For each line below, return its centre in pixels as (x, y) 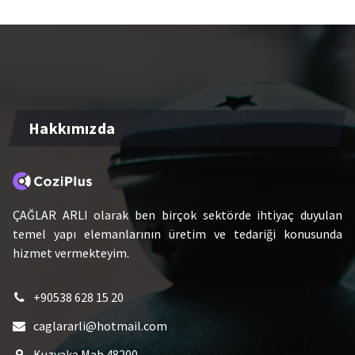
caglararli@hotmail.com (100, 326)
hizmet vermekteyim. (71, 253)
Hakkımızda (72, 128)
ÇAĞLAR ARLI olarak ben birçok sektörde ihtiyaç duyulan (177, 215)
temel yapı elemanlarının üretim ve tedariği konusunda (177, 234)
